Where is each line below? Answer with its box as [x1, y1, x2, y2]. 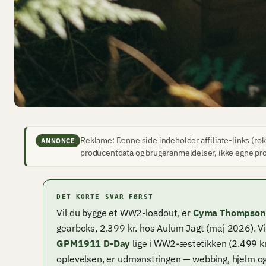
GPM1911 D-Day [56, 237, 131, 251]
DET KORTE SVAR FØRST [56, 192, 153, 201]
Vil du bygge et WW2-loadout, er [56, 206, 193, 220]
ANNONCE [41, 136, 75, 145]
